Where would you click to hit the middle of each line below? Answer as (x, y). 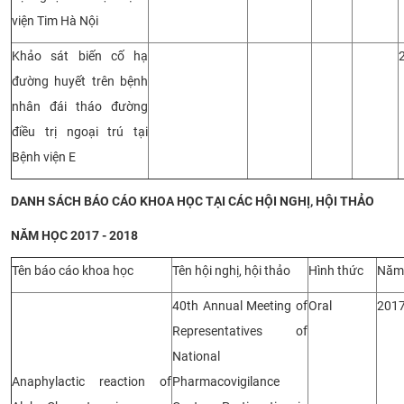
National (196, 356)
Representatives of (240, 331)
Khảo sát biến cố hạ (80, 55)
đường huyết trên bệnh (80, 81)
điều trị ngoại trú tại (80, 131)
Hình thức (336, 270)
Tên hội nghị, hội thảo (231, 270)
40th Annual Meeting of (240, 305)
